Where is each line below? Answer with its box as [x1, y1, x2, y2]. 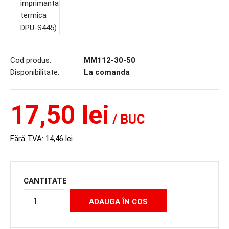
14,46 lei [45, 134, 73, 143]
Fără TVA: [10, 134, 45, 143]
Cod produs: [10, 56, 51, 65]
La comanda [82, 67, 130, 77]
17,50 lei [10, 100, 109, 130]
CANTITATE [24, 176, 67, 186]
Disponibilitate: [10, 67, 59, 77]
